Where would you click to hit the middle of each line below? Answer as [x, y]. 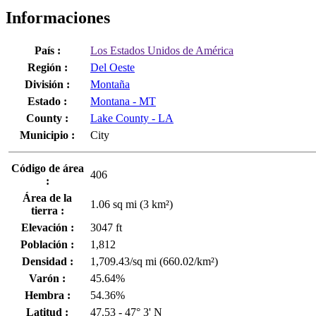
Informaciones [58, 17]
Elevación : [47, 227]
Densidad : [47, 261]
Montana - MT [123, 101]
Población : [47, 244]
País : [47, 50]
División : [47, 84]
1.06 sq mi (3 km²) [132, 204]
